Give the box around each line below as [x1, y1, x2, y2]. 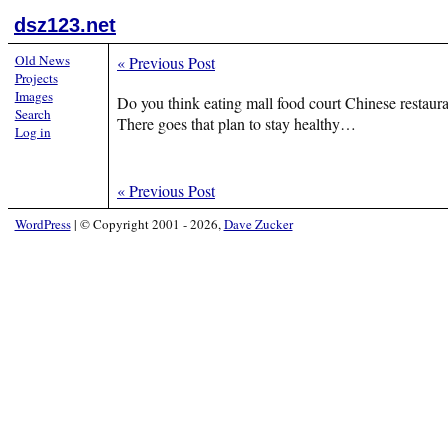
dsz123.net [14, 14, 116, 36]
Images [14, 86, 53, 105]
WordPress [14, 215, 71, 234]
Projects [14, 68, 58, 87]
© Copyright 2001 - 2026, [76, 215, 224, 234]
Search [14, 104, 51, 123]
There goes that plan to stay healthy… [117, 112, 356, 134]
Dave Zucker [223, 215, 293, 234]
